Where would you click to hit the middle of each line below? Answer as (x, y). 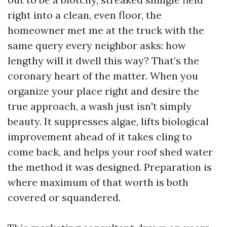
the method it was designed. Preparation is (110, 167)
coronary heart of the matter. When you (103, 76)
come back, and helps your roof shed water (110, 152)
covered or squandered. (64, 197)
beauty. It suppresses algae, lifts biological (108, 121)
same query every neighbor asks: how (97, 45)
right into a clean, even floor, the (85, 15)
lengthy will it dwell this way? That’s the (103, 61)
